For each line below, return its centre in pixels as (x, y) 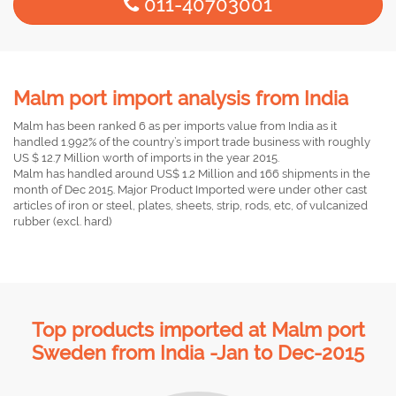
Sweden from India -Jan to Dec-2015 (198, 353)
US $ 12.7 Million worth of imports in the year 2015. (146, 158)
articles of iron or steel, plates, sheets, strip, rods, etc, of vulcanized (190, 206)
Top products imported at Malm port (198, 330)
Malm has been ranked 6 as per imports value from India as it (175, 126)
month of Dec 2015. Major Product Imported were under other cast (190, 190)
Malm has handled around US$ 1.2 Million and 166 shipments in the (192, 174)
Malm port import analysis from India (181, 98)
